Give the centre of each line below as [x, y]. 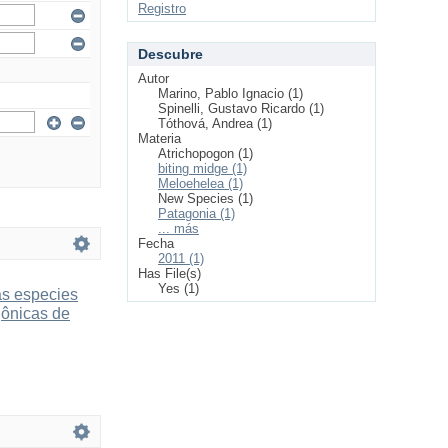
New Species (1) [205, 198]
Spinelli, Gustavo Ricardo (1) [241, 108]
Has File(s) [169, 273]
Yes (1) [178, 288]
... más [178, 228]
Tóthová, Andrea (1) [215, 123]
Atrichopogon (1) [205, 153]
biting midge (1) [202, 168]
